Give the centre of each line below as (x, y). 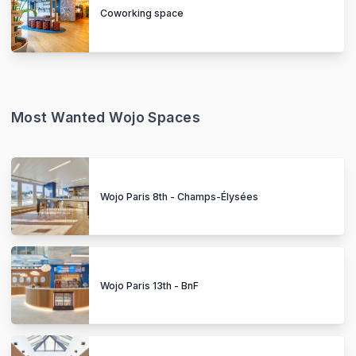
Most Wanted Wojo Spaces (106, 117)
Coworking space (142, 14)
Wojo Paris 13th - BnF (149, 285)
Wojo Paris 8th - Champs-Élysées (179, 196)
